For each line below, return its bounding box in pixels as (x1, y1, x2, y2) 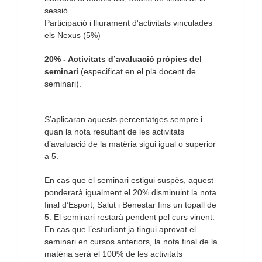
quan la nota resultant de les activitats (44, 127, 184, 137)
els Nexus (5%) (44, 30, 103, 40)
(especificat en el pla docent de (78, 67, 196, 77)
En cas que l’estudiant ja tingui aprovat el (44, 225, 196, 235)
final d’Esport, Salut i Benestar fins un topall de (44, 200, 216, 210)
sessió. (44, 6, 73, 16)
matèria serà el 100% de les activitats (44, 249, 182, 259)
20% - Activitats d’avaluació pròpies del (44, 54, 202, 64)
